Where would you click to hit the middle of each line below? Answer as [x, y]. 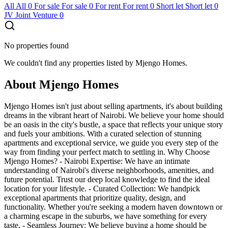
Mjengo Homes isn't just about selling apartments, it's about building [113, 106]
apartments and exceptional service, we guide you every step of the [111, 142]
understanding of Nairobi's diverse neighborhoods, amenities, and [109, 170]
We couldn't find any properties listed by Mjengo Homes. [96, 63]
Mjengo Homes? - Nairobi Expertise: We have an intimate [97, 161]
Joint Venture [36, 15]
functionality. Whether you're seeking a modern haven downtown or [113, 207]
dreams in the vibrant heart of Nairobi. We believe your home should [114, 115]
